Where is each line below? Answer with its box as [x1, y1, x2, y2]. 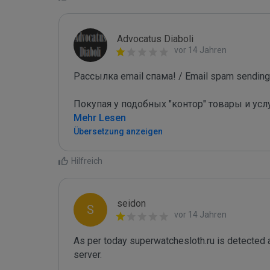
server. [74, 249, 104, 260]
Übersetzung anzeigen [74, 127, 163, 136]
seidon [117, 198, 146, 209]
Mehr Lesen [74, 112, 126, 124]
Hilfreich [71, 156, 102, 166]
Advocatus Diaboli [117, 33, 193, 45]
